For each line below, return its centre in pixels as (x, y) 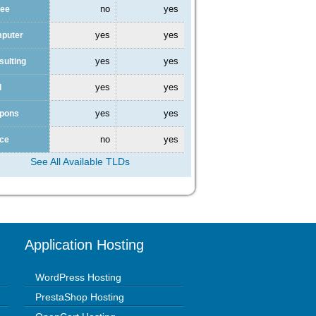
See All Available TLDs (80, 161)
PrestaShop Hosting (80, 297)
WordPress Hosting (78, 277)
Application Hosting (84, 244)
